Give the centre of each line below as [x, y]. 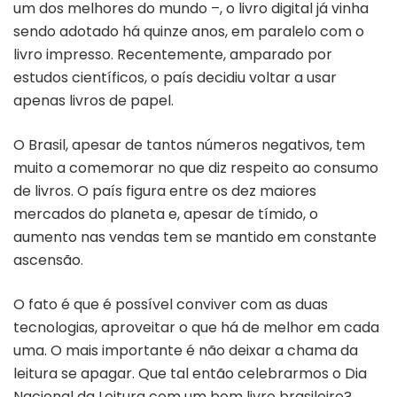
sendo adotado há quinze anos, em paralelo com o [189, 31]
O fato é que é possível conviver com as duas [171, 304]
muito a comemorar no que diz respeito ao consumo [196, 167]
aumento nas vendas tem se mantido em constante [195, 237]
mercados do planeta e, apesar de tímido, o [166, 214]
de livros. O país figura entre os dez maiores [165, 191]
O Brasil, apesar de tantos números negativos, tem [189, 144]
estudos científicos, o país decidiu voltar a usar [175, 77]
